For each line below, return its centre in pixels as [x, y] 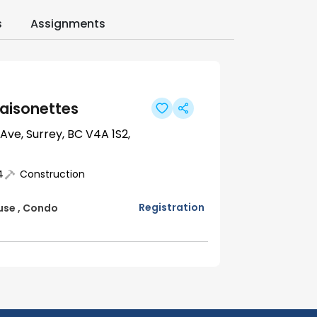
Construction [53, 174]
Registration [171, 208]
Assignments [68, 24]
